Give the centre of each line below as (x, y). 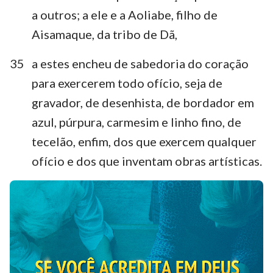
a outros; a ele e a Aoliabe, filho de (125, 14)
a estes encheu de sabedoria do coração (140, 63)
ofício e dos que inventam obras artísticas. (147, 161)
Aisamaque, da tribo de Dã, (105, 34)
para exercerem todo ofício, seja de (127, 83)
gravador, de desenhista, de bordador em (143, 102)
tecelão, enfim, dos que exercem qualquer (144, 141)
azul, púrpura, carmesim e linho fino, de (136, 122)
